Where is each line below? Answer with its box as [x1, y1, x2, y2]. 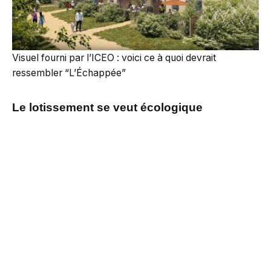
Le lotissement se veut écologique [12, 101, 203, 114]
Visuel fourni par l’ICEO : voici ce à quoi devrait [12, 52, 216, 64]
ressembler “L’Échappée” [12, 67, 126, 79]
